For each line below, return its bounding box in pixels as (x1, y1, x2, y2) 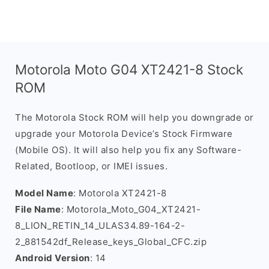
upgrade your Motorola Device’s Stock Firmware (15, 128, 233, 139)
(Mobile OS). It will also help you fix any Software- (15, 144, 241, 156)
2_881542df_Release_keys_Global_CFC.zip (15, 236, 207, 247)
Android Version (15, 252, 90, 264)
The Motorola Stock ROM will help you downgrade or (15, 112, 254, 123)
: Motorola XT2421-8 (73, 187, 167, 199)
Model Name (15, 187, 73, 199)
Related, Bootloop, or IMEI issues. (15, 160, 168, 172)
